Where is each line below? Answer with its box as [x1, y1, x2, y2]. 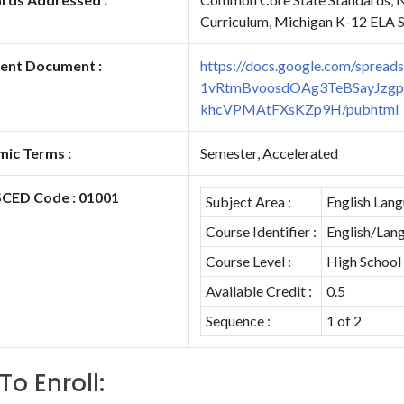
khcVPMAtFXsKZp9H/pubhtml [200, 100, 399, 117]
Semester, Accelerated [200, 144, 338, 161]
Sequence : [205, 312, 271, 329]
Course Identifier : [205, 223, 317, 240]
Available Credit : [205, 282, 312, 299]
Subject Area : [205, 193, 291, 210]
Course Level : [205, 252, 291, 270]
